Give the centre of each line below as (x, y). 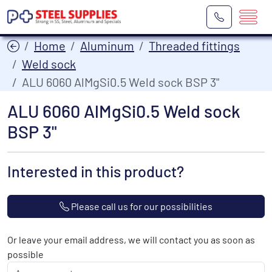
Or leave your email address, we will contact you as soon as (131, 240)
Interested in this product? (96, 171)
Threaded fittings (194, 46)
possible (25, 254)
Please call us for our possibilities (141, 206)
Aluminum (107, 46)
